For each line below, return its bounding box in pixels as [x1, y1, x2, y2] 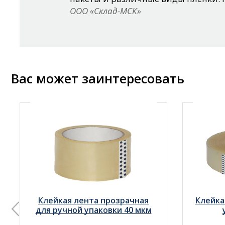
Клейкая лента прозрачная [38, 194, 149, 206]
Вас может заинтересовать [11, 69, 184, 87]
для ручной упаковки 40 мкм [35, 204, 152, 215]
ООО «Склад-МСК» [70, 5, 141, 17]
